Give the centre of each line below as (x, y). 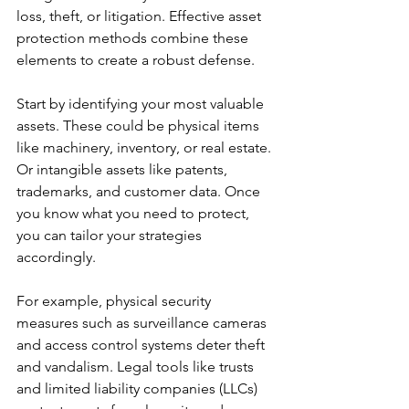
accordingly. (56, 257)
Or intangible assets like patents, (124, 169)
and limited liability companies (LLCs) (139, 388)
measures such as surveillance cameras (143, 323)
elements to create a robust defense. (136, 60)
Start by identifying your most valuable (142, 104)
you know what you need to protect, (135, 213)
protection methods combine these (134, 38)
